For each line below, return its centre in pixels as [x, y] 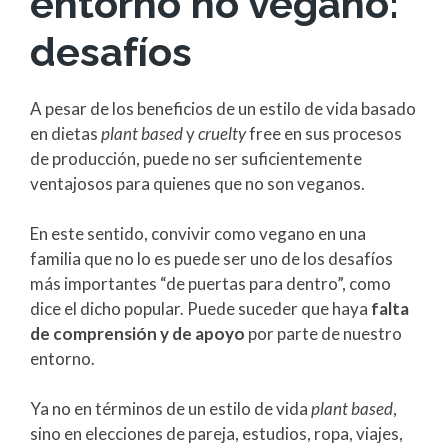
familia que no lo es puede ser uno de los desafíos [211, 259]
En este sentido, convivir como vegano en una [198, 234]
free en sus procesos [325, 134]
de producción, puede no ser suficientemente [196, 159]
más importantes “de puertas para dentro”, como [210, 284]
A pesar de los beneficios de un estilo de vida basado [223, 109]
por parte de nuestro [323, 334]
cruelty [222, 134]
